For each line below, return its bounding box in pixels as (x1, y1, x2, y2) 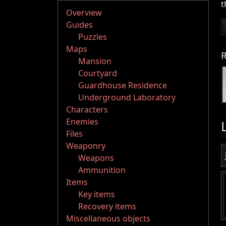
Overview (66, 7, 102, 19)
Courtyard (78, 68, 117, 79)
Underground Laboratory (78, 92, 176, 103)
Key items (78, 189, 115, 200)
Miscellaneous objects (66, 213, 150, 224)
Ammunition (78, 164, 126, 176)
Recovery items (78, 201, 136, 212)
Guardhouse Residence (78, 80, 167, 91)
